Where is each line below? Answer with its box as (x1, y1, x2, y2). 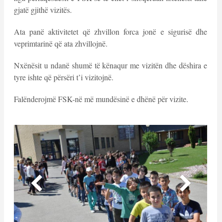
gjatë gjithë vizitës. (13, 4, 72, 15)
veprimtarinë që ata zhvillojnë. (13, 38, 108, 49)
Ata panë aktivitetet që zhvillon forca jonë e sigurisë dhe (13, 26, 207, 37)
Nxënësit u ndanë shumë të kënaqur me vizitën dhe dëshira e (13, 59, 207, 70)
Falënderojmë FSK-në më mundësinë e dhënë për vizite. (13, 93, 188, 104)
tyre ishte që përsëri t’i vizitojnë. (13, 71, 113, 82)
